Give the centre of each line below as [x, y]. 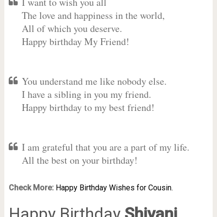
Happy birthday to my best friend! [88, 107]
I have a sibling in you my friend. [86, 94]
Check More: [31, 188]
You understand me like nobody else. [94, 81]
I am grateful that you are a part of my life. [105, 147]
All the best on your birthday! [79, 160]
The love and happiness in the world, [93, 15]
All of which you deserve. [72, 28]
